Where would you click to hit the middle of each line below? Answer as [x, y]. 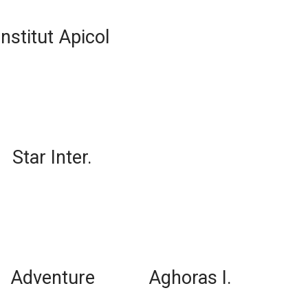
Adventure [52, 278]
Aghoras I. [190, 278]
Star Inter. [52, 157]
